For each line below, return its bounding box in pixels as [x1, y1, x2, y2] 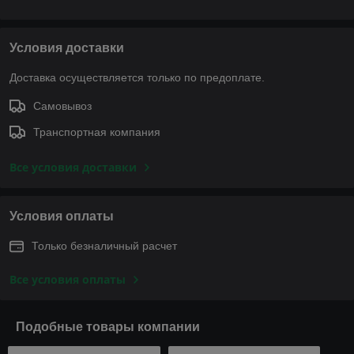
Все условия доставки [9, 159, 137, 175]
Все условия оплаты [9, 271, 126, 287]
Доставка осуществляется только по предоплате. [9, 70, 265, 84]
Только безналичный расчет [32, 239, 177, 252]
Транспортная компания [33, 125, 160, 138]
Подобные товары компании [16, 319, 200, 333]
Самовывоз [33, 99, 92, 112]
